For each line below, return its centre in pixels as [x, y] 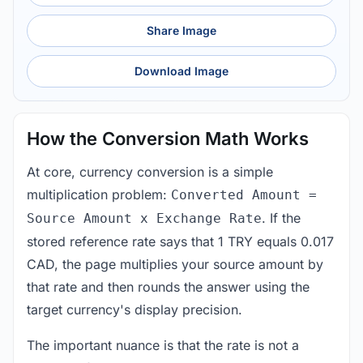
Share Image [181, 30]
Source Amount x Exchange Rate [144, 218]
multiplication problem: [99, 194]
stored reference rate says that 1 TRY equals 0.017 [180, 241]
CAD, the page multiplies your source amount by [175, 264]
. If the [281, 218]
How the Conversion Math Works [168, 138]
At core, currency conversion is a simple [150, 171]
